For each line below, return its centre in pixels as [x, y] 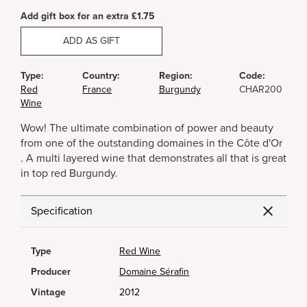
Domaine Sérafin [155, 272]
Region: [175, 76]
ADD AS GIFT [91, 41]
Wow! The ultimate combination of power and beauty [147, 128]
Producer [51, 272]
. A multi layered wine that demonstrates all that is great [153, 158]
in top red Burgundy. [69, 173]
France [97, 89]
